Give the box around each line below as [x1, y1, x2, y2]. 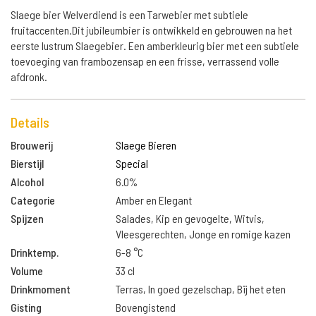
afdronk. [11, 70, 47, 83]
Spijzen [11, 212, 44, 225]
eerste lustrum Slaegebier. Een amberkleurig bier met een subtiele [11, 39, 299, 52]
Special [116, 157, 149, 170]
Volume [11, 264, 43, 277]
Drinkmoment [11, 282, 71, 296]
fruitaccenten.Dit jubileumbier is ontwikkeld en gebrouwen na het [11, 23, 292, 37]
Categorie [11, 193, 55, 207]
